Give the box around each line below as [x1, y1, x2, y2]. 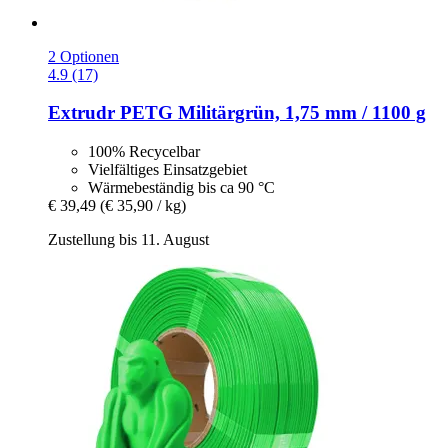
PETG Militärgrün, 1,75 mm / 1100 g [115, 102, 426, 124]
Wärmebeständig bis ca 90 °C [88, 179, 275, 197]
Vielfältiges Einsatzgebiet [88, 161, 247, 179]
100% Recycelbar [88, 143, 200, 161]
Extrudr [48, 102, 115, 124]
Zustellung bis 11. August [48, 231, 209, 249]
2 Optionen [48, 47, 119, 65]
